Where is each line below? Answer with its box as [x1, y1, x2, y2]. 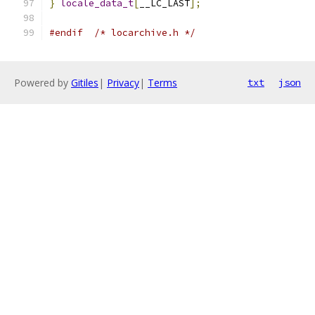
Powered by [14, 76, 71, 89]
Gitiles [71, 76, 98, 89]
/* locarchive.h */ [94, 27, 195, 39]
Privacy [107, 76, 139, 89]
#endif [49, 27, 83, 39]
